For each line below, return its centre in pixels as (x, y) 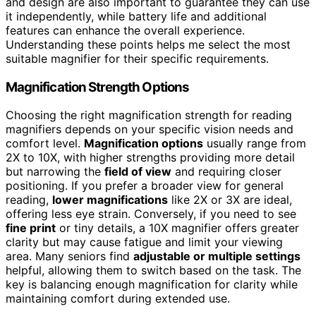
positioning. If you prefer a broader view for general (145, 186)
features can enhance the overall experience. (125, 30)
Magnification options (144, 144)
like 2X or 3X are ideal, (230, 200)
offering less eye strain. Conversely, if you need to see (151, 214)
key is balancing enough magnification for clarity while (152, 285)
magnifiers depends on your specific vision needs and (150, 129)
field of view (138, 172)
